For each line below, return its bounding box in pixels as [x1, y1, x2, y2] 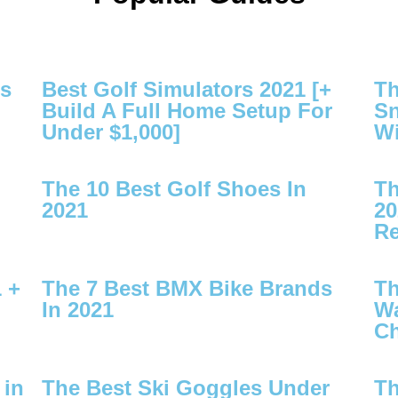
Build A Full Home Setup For [42, 98, 333, 123]
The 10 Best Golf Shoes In [42, 176, 307, 201]
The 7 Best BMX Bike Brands [42, 275, 333, 300]
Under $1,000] [42, 119, 181, 144]
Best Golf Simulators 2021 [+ [42, 76, 332, 101]
